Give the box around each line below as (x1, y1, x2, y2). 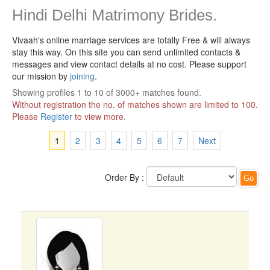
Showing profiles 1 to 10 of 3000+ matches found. (12, 86, 201, 98)
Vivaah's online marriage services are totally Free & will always (12, 34, 250, 46)
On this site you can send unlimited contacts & (65, 46, 240, 58)
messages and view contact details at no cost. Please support (12, 58, 246, 70)
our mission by (12, 70, 70, 82)
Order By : (105, 171, 144, 183)
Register (40, 110, 72, 122)
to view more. (72, 110, 126, 122)
